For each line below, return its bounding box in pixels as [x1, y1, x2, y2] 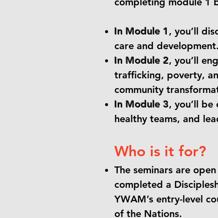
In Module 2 [114, 54, 169, 66]
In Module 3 [114, 98, 169, 110]
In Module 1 [114, 25, 169, 37]
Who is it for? [114, 143, 206, 160]
